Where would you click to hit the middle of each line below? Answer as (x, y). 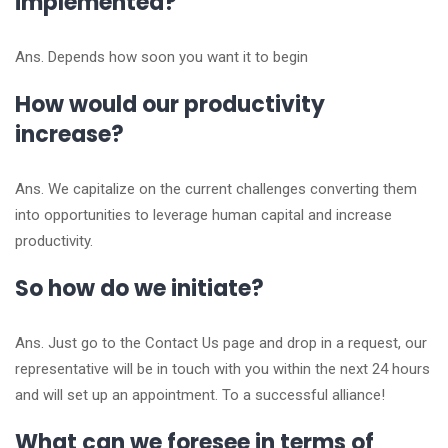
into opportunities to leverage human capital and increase (203, 215)
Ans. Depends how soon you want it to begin (161, 57)
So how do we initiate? (139, 288)
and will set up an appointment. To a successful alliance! (200, 395)
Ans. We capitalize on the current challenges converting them (216, 189)
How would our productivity (170, 104)
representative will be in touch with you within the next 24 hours (222, 369)
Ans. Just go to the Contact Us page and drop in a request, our (221, 343)
